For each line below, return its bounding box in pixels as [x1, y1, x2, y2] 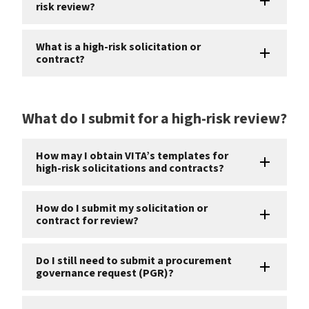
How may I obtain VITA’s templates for [36, 148, 228, 163]
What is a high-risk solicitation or [36, 39, 201, 54]
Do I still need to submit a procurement [36, 252, 232, 268]
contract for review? [36, 212, 139, 228]
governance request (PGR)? [36, 265, 174, 281]
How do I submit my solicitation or [36, 200, 208, 216]
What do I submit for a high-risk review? [22, 107, 287, 130]
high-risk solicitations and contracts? [36, 160, 224, 176]
